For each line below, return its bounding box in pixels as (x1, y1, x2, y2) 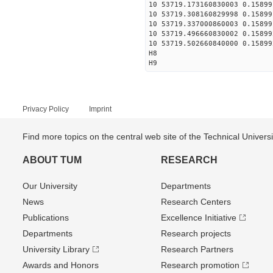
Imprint (89, 105, 112, 113)
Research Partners (160, 244, 233, 254)
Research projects (160, 229, 231, 238)
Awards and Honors (23, 260, 99, 270)
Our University (23, 181, 77, 191)
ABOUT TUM (23, 155, 82, 165)
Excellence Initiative (160, 213, 236, 222)
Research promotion (160, 260, 239, 270)
